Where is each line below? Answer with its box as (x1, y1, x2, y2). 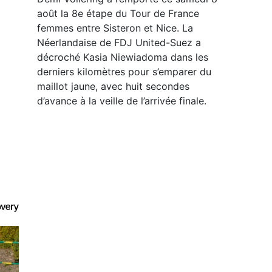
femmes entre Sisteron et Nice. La (37, 22, 193, 35)
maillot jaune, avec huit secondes (37, 80, 189, 93)
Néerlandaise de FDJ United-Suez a (37, 36, 201, 49)
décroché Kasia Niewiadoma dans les (37, 51, 208, 64)
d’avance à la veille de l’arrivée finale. (37, 95, 206, 107)
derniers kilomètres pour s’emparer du (37, 66, 211, 78)
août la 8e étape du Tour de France (37, 7, 199, 20)
